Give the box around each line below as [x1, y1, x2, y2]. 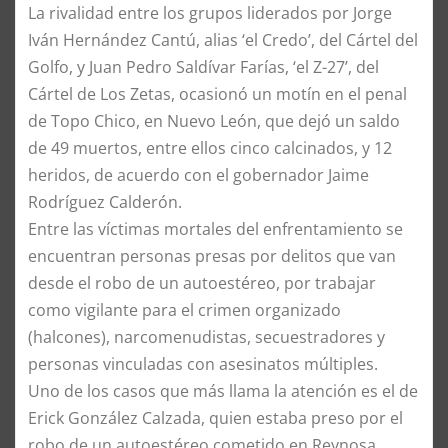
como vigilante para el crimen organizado [28, 298, 341, 321]
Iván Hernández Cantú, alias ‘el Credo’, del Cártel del [28, 28, 418, 51]
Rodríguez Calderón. [28, 190, 182, 213]
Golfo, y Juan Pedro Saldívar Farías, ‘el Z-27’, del [28, 55, 379, 78]
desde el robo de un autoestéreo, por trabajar [28, 271, 376, 294]
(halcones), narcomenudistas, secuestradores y [28, 325, 385, 348]
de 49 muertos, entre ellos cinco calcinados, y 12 [28, 136, 392, 159]
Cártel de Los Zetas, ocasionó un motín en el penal [28, 82, 407, 105]
